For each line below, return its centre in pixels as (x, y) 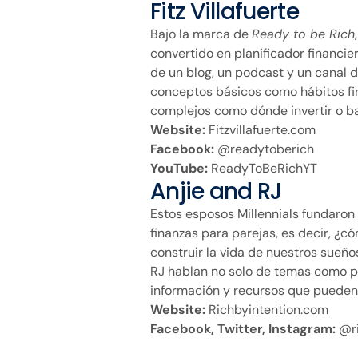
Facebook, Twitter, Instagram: (243, 328)
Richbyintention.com (267, 309)
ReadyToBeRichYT (263, 168)
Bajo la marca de (201, 34)
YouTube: (179, 168)
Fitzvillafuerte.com (261, 129)
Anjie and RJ (216, 191)
